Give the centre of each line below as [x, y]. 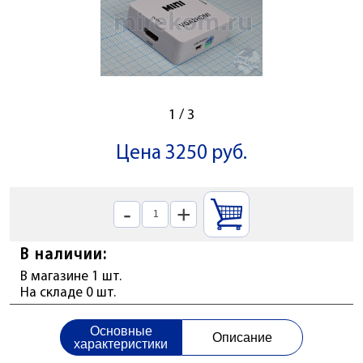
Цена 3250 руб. [181, 154]
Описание [242, 337]
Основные [121, 331]
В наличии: [64, 255]
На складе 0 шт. [68, 293]
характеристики [121, 344]
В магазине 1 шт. [71, 277]
